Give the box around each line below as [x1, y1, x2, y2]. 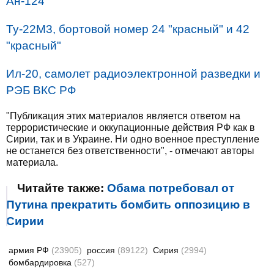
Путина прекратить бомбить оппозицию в [6, 198, 250, 211]
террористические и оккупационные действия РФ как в [6, 122, 255, 133]
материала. [6, 157, 58, 168]
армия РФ [9, 245, 51, 255]
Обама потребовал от [107, 181, 234, 194]
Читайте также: [17, 181, 107, 194]
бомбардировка [9, 257, 74, 267]
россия [87, 245, 117, 255]
